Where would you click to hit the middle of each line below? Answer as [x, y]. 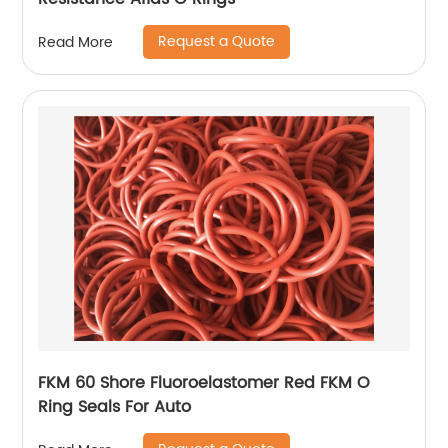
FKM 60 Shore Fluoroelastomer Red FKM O [204, 383]
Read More [76, 42]
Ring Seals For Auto [115, 407]
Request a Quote [217, 41]
